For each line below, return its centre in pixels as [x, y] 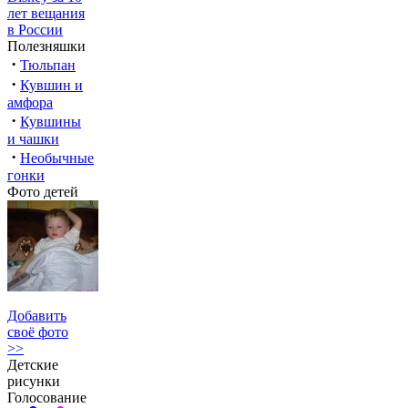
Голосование [47, 398]
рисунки [34, 381]
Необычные [57, 158]
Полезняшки [46, 46]
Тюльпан [48, 65]
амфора [30, 102]
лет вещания [46, 13]
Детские [33, 365]
